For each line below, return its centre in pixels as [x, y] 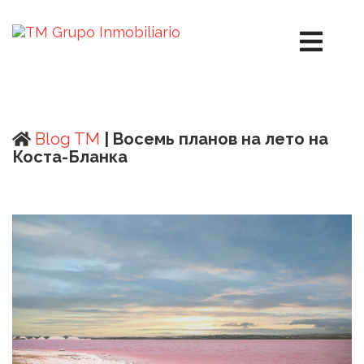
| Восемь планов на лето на [216, 139]
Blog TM [65, 139]
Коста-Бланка [70, 157]
